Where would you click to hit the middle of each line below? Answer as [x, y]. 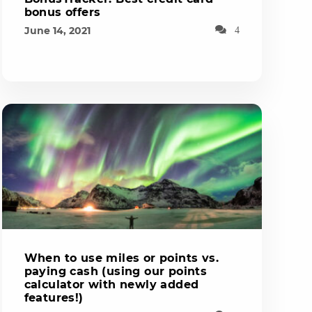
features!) [54, 297]
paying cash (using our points [116, 271]
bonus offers [62, 12]
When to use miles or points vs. [122, 258]
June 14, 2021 [57, 30]
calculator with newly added [111, 284]
